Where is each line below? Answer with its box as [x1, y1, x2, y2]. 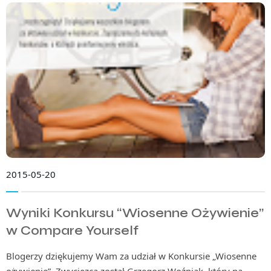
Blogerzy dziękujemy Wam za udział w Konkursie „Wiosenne [6, 249, 256, 262]
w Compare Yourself [6, 223, 139, 238]
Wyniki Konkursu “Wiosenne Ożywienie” [6, 205, 264, 221]
